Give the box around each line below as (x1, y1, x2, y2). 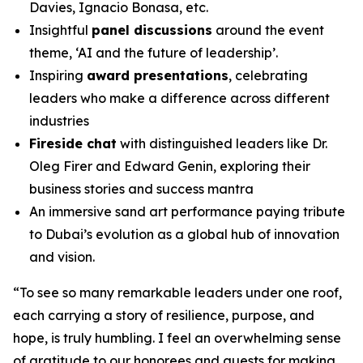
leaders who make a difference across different (29, 90, 330, 106)
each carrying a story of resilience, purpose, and (13, 307, 314, 323)
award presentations (87, 67, 228, 83)
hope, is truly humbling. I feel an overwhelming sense (13, 330, 341, 346)
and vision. (29, 249, 95, 265)
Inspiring (29, 67, 87, 83)
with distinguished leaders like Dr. (117, 135, 327, 152)
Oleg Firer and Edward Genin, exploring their (29, 158, 310, 174)
